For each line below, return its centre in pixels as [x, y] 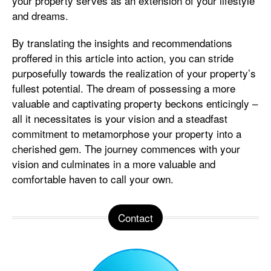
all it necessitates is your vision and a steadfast [120, 118]
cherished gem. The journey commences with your [126, 149]
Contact [135, 217]
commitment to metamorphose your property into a [127, 133]
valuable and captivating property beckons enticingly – [135, 103]
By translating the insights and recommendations [122, 43]
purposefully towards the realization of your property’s [134, 73]
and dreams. [40, 15]
